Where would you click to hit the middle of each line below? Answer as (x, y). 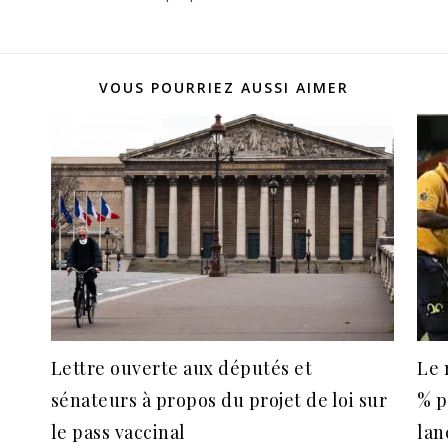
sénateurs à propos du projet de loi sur (219, 399)
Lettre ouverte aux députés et (181, 367)
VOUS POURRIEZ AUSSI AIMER (224, 87)
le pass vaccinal (118, 431)
